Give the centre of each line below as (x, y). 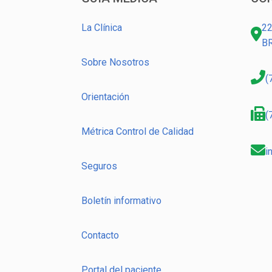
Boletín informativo (121, 201)
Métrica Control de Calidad (138, 132)
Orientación (105, 97)
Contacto (100, 236)
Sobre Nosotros (115, 63)
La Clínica (102, 28)
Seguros (99, 166)
